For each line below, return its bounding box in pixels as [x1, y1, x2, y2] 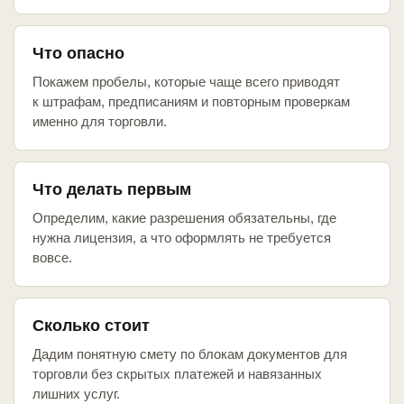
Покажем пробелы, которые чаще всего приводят [32, 74, 340, 90]
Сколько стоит [32, 317, 150, 335]
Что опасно [32, 44, 124, 63]
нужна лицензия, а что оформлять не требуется [32, 230, 331, 246]
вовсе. [32, 250, 72, 266]
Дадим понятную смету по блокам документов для [32, 346, 347, 363]
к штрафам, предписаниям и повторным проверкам [32, 94, 350, 110]
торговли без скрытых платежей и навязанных [32, 366, 322, 382]
